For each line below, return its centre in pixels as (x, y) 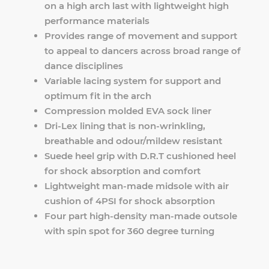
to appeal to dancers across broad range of (143, 51)
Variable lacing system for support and (133, 81)
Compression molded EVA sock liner (128, 111)
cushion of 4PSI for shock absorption (130, 201)
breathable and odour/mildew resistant (134, 141)
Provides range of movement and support (141, 36)
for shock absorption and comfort (123, 171)
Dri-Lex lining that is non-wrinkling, (125, 126)
